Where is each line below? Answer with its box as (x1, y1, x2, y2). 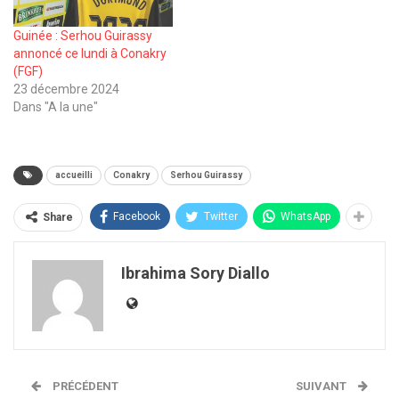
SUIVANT (296, 379, 349, 393)
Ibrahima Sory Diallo (121, 263, 270, 282)
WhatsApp (281, 209, 330, 223)
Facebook (113, 209, 160, 223)
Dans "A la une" (13, 99, 98, 114)
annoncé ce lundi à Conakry (13, 45, 167, 61)
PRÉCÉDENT (50, 379, 118, 393)
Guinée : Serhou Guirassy (13, 28, 152, 43)
